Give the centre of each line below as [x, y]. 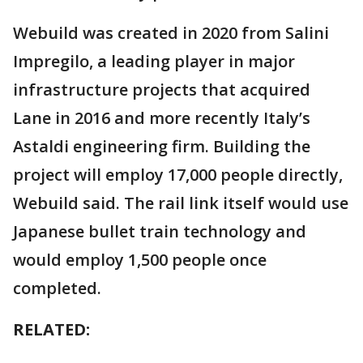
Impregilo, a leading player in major [154, 62]
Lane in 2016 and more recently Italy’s [162, 118]
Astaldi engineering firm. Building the [162, 147]
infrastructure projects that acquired [162, 90]
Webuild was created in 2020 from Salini [171, 33]
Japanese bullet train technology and [160, 232]
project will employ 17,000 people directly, [178, 175]
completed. [57, 288]
